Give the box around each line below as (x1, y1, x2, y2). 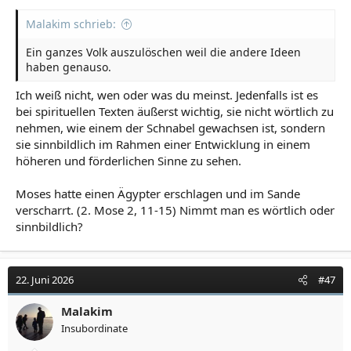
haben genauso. (26, 59, 111, 74)
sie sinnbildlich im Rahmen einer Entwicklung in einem (16, 136, 310, 152)
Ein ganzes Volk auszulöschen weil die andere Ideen (26, 44, 301, 60)
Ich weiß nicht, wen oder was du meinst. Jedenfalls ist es (16, 87, 318, 103)
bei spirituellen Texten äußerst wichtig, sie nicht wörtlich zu (16, 103, 334, 119)
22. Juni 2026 (16, 273, 74, 287)
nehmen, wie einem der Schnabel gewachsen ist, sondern (16, 120, 325, 136)
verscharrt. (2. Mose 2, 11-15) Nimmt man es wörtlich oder (16, 202, 335, 218)
